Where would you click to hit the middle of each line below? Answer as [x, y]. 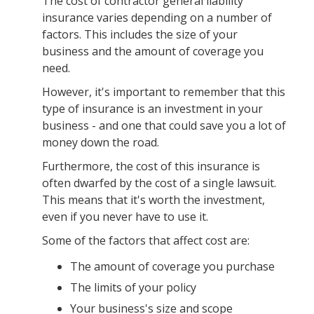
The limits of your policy [133, 288]
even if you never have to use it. [125, 217]
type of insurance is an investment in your [152, 109]
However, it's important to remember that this [164, 92]
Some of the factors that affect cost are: [146, 241]
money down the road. [101, 143]
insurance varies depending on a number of [157, 18]
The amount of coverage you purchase [172, 267]
